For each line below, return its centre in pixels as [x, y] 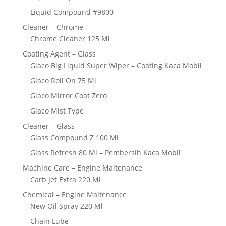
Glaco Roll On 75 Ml [63, 80]
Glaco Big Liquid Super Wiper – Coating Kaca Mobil [116, 65]
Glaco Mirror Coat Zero [68, 95]
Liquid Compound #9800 [72, 12]
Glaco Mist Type [57, 110]
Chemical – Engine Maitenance [74, 194]
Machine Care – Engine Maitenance [82, 167]
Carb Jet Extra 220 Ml [65, 179]
